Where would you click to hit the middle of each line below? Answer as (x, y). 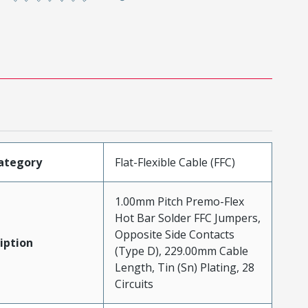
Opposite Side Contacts (174, 234)
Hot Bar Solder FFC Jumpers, (187, 218)
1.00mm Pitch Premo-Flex (179, 201)
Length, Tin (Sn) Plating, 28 (184, 267)
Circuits (134, 284)
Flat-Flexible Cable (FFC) (175, 162)
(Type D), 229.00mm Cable (181, 251)
